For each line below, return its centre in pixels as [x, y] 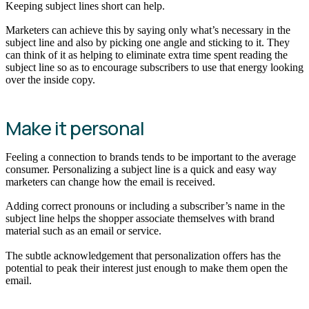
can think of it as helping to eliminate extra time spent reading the [147, 55]
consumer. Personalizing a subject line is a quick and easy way [141, 169]
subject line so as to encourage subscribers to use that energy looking [154, 68]
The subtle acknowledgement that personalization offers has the [143, 255]
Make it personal [75, 128]
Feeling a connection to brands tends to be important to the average [151, 157]
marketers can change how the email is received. [112, 181]
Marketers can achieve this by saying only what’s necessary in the [148, 30]
